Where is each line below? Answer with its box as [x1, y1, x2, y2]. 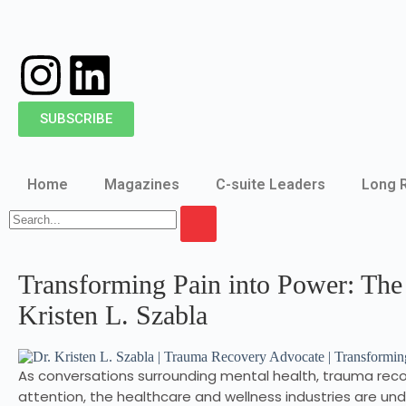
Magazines [104, 176, 179, 193]
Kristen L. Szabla [18, 300, 208, 330]
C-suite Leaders [216, 176, 325, 193]
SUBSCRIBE [40, 111, 112, 127]
